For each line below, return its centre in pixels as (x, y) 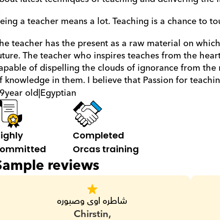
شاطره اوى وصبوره (92, 201)
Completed (98, 135)
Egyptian (58, 93)
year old (21, 93)
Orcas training (106, 149)
